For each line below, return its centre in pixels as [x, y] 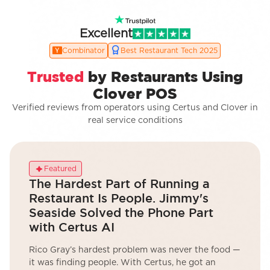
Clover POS [135, 94]
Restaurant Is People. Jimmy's [119, 198]
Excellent [106, 34]
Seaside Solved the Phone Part [121, 213]
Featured [60, 168]
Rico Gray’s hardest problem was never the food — [135, 250]
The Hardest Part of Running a [119, 184]
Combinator [83, 51]
